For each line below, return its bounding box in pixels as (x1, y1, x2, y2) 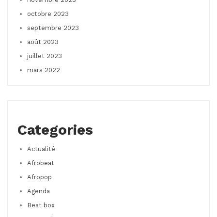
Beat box (27, 201, 55, 209)
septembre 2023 (27, 24, 79, 31)
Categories (17, 121, 93, 138)
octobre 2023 (27, 10, 69, 17)
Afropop (27, 173, 52, 181)
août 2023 (27, 38, 59, 46)
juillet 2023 (27, 52, 62, 60)
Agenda (27, 187, 50, 195)
